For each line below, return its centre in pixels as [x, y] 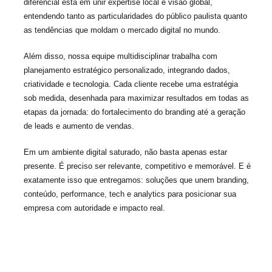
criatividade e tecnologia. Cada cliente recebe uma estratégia [131, 84]
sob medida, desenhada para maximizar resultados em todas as [136, 98]
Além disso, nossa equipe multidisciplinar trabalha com [121, 56]
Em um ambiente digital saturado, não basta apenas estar [125, 152]
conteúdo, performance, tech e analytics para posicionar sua [130, 194]
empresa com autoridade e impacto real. [94, 208]
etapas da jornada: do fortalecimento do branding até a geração [134, 112]
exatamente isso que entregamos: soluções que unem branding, [136, 180]
